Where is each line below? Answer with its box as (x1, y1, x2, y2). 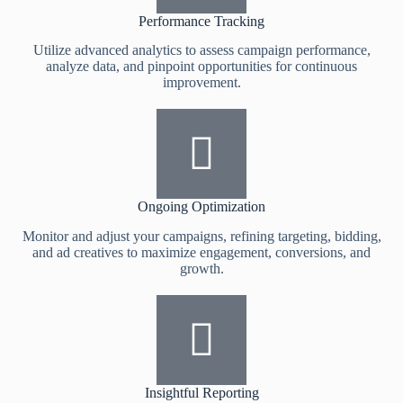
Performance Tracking (139, 13, 264, 29)
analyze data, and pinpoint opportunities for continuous (46, 58, 357, 75)
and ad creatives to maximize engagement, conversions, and (32, 245, 371, 261)
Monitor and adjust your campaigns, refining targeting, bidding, (22, 228, 381, 245)
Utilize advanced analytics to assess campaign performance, (32, 42, 371, 58)
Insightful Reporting (144, 385, 259, 401)
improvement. (162, 75, 241, 91)
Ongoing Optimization (138, 199, 265, 215)
